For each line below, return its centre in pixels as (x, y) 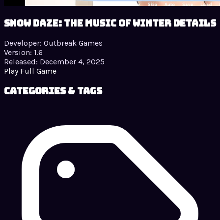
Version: (18, 53)
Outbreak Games (73, 43)
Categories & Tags (53, 91)
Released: (21, 62)
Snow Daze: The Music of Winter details (110, 23)
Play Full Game (30, 71)
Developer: (23, 43)
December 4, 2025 (72, 62)
